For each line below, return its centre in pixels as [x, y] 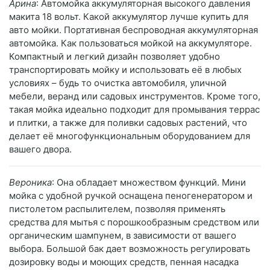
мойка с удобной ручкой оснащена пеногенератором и [131, 196]
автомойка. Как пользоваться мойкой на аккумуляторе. [130, 43]
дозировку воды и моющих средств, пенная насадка [124, 262]
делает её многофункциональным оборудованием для [130, 136]
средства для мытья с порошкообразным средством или [134, 222]
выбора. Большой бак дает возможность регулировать [130, 249]
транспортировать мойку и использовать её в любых [125, 70]
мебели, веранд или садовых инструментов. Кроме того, [135, 96]
